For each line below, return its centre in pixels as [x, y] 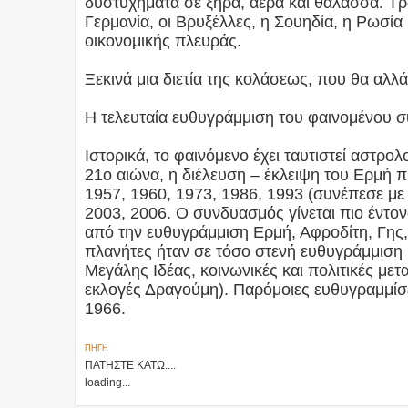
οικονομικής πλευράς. [163, 41]
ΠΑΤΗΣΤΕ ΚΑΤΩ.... [130, 365]
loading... [107, 382]
